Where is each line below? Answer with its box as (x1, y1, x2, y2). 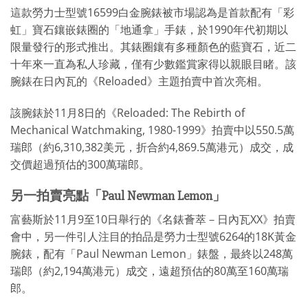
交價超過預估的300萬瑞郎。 (10, 157, 150, 173)
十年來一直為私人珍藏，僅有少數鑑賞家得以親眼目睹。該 (10, 56, 296, 72)
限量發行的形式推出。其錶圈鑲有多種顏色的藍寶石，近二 (10, 39, 296, 55)
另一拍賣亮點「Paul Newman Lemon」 (10, 187, 225, 204)
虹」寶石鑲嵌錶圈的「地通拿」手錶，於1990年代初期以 (10, 22, 288, 38)
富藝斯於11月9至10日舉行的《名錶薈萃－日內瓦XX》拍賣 (10, 211, 296, 227)
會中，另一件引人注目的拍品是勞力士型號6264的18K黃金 (10, 228, 296, 244)
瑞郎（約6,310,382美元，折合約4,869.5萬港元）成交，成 (10, 140, 294, 155)
